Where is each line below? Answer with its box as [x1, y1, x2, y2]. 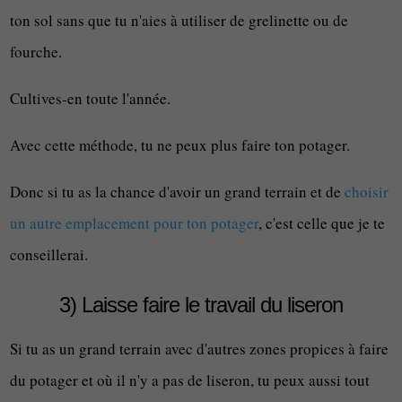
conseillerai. [10, 244, 89, 265]
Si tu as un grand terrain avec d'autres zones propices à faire [10, 338, 389, 359]
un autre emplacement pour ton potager [10, 213, 259, 233]
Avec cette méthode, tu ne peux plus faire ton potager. [10, 135, 351, 155]
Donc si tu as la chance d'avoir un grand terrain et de [10, 181, 345, 202]
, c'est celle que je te [258, 213, 386, 233]
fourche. [10, 41, 63, 62]
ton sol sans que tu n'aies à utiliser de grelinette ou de [10, 10, 349, 31]
